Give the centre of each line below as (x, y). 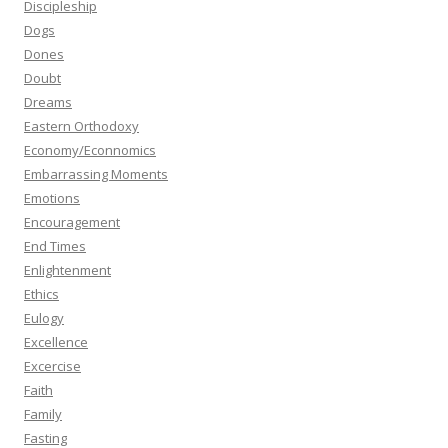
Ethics (41, 294)
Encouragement (72, 222)
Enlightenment (67, 270)
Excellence (56, 342)
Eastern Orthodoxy (81, 126)
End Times (55, 246)
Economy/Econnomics (90, 150)
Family (43, 414)
